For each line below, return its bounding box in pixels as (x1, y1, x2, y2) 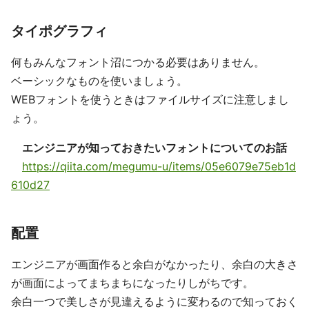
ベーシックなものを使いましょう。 (11, 74, 188, 88)
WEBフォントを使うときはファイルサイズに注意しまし (11, 92, 289, 107)
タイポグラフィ (11, 23, 108, 40)
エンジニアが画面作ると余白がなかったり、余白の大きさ (11, 257, 298, 272)
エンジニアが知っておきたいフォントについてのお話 (22, 141, 287, 155)
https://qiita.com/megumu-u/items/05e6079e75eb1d (22, 159, 296, 174)
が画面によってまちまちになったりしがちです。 (11, 276, 254, 290)
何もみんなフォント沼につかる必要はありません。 (11, 55, 265, 70)
